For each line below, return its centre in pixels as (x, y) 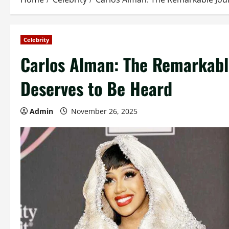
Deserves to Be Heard (96, 88)
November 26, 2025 (104, 111)
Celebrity (36, 40)
